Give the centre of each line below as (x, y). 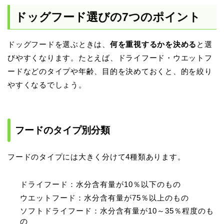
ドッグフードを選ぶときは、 (59, 44)
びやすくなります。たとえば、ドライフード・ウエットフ (110, 58)
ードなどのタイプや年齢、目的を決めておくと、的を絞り (110, 71)
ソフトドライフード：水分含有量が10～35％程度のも (117, 211)
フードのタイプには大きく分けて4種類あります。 (96, 157)
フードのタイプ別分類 (62, 130)
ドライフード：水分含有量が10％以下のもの (100, 184)
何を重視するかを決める (153, 44)
